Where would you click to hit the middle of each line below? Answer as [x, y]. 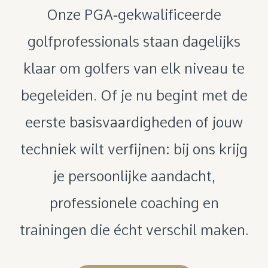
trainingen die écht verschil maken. [134, 230]
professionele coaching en [134, 203]
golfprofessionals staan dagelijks [134, 42]
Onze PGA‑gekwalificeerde [134, 15]
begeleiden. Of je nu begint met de [134, 95]
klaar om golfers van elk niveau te [134, 68]
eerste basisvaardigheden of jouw [134, 122]
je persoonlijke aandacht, [134, 176]
